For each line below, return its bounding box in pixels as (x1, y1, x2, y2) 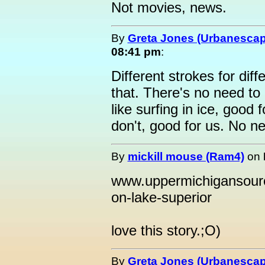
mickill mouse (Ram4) (127, 150, 244, 163)
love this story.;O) (111, 222, 221, 238)
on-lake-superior (111, 189, 212, 205)
